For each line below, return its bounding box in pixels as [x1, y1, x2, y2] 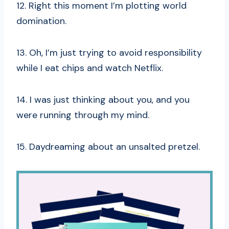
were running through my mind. [16, 109, 149, 122]
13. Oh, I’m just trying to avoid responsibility [16, 47, 202, 59]
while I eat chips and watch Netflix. [16, 62, 163, 75]
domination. [16, 15, 66, 28]
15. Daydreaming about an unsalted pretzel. [16, 141, 200, 153]
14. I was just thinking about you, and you [16, 94, 190, 106]
